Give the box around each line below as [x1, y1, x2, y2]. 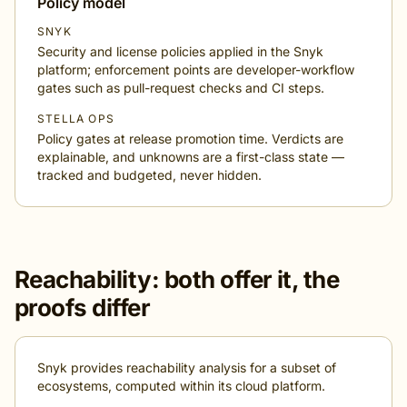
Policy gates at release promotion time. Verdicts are [37, 131, 343, 146]
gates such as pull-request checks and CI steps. [37, 80, 324, 95]
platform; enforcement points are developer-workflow [37, 62, 354, 77]
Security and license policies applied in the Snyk [37, 44, 323, 59]
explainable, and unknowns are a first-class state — [37, 149, 344, 164]
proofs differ [15, 293, 151, 322]
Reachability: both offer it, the [15, 265, 340, 293]
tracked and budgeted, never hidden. [37, 167, 262, 183]
